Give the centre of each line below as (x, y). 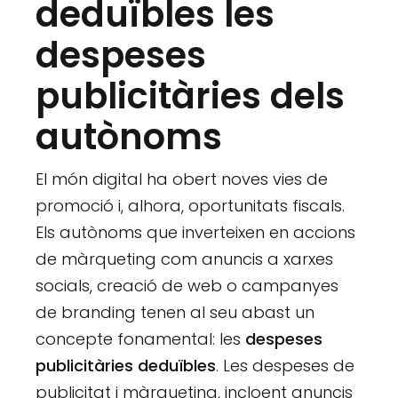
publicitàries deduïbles (126, 366)
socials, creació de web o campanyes (187, 286)
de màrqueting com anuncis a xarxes (185, 259)
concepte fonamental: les (141, 339)
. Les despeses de (286, 366)
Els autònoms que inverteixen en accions (196, 233)
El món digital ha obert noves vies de (182, 179)
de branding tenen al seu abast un (175, 313)
